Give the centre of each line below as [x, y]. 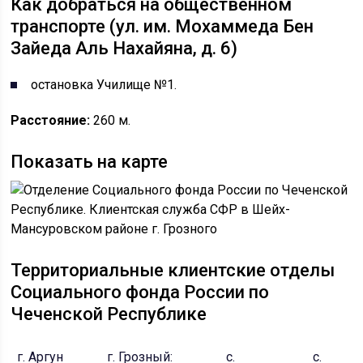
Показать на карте [90, 162]
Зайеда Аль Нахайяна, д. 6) [124, 48]
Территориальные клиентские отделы [173, 270]
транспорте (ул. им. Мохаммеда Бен [162, 26]
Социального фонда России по [140, 292]
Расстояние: [51, 120]
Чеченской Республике [109, 314]
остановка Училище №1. [104, 85]
